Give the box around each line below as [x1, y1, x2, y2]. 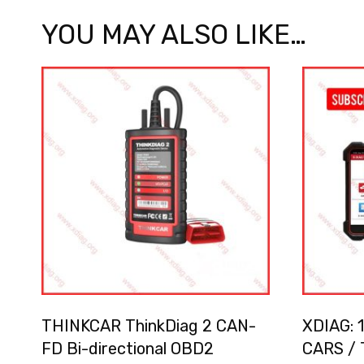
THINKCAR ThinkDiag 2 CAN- [41, 315, 256, 336]
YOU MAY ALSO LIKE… [41, 18, 306, 50]
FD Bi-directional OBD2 [41, 338, 214, 358]
